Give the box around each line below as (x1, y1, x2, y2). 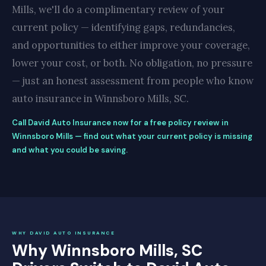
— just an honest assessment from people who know (12, 74, 254, 87)
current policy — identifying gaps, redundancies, (12, 20, 235, 34)
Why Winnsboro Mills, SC (12, 240, 202, 261)
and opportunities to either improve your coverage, (12, 38, 250, 52)
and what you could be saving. (12, 144, 128, 155)
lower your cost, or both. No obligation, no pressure (12, 56, 252, 69)
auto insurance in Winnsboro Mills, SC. (12, 91, 189, 105)
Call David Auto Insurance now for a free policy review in (12, 117, 229, 128)
